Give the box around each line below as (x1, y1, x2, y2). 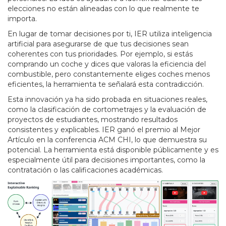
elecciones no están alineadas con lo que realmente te (8, 4, 199, 14)
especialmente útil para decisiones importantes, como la (8, 155, 205, 165)
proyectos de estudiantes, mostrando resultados (8, 115, 178, 125)
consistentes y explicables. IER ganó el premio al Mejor (8, 125, 200, 135)
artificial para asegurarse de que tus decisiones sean (8, 39, 189, 49)
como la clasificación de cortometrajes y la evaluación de (8, 105, 206, 115)
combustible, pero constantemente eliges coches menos (8, 70, 210, 79)
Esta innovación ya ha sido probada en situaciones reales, (8, 95, 207, 104)
